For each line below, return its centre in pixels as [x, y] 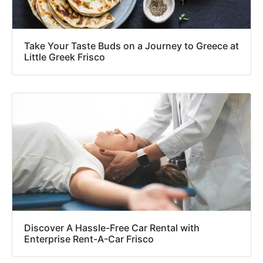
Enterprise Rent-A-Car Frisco [89, 239]
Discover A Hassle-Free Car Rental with [112, 228]
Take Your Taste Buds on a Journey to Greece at [131, 46]
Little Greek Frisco [65, 57]
